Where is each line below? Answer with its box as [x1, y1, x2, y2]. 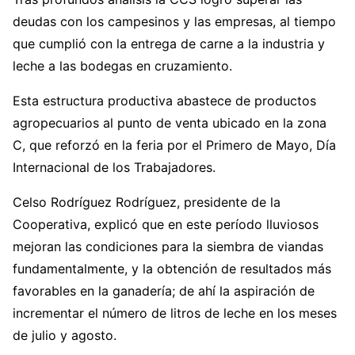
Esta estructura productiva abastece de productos [13, 92, 316, 109]
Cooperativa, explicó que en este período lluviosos [13, 216, 319, 232]
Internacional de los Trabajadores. [13, 158, 219, 175]
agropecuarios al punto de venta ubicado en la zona [13, 114, 326, 131]
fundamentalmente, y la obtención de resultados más [13, 260, 331, 277]
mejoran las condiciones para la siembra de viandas [13, 238, 323, 254]
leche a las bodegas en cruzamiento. [13, 57, 236, 74]
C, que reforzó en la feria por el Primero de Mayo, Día [13, 136, 336, 153]
